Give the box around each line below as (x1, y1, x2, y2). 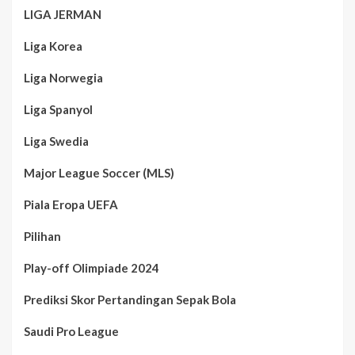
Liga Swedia (24, 134, 89, 149)
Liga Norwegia (24, 71, 103, 86)
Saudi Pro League (24, 324, 119, 339)
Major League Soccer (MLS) (24, 166, 174, 181)
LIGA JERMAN (24, 7, 101, 22)
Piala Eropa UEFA (24, 197, 118, 212)
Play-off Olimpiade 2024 (24, 261, 159, 276)
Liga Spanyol (24, 102, 93, 117)
